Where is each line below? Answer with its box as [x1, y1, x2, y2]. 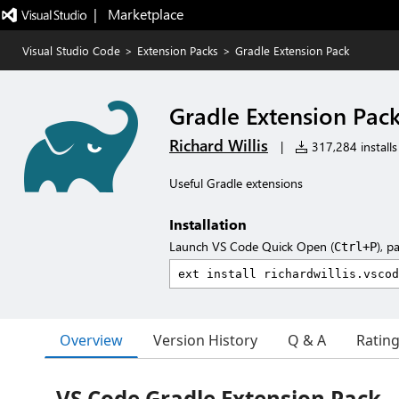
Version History [153, 330, 257, 350]
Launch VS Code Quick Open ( [169, 238, 334, 255]
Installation [169, 215, 247, 233]
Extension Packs [137, 43, 218, 58]
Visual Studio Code [22, 43, 120, 58]
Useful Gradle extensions [169, 175, 303, 191]
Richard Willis [169, 134, 268, 156]
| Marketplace [93, 4, 183, 23]
